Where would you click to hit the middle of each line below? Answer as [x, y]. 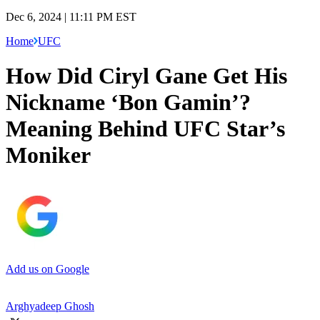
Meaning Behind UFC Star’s [145, 129]
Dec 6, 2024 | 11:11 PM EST [71, 16]
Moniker [48, 155]
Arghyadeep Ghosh [50, 306]
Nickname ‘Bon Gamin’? [128, 102]
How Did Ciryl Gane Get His [146, 76]
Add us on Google [47, 269]
